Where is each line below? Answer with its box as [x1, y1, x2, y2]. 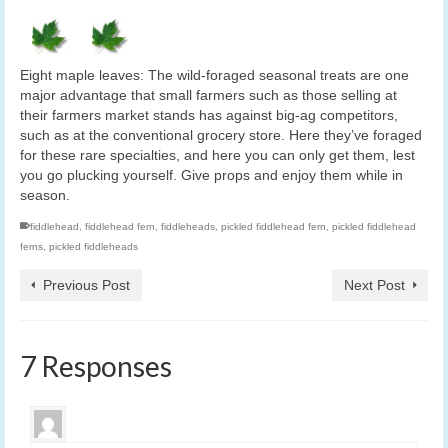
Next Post [344, 277, 405, 294]
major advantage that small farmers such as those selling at [20, 87, 397, 104]
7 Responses [20, 349, 172, 384]
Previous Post [43, 277, 130, 294]
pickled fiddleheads [49, 241, 138, 253]
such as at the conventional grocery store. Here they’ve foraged [20, 127, 422, 144]
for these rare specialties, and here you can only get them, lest [20, 147, 415, 164]
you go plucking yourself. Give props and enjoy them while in [20, 167, 403, 184]
